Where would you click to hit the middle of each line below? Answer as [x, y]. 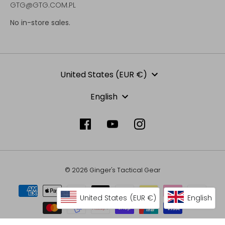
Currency [36, 78]
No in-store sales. [40, 22]
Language [37, 100]
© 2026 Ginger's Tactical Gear [113, 170]
